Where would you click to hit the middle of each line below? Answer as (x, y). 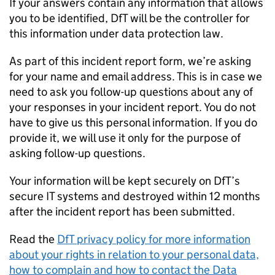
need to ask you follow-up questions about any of (131, 92)
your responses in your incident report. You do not (133, 107)
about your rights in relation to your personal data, (134, 254)
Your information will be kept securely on (111, 181)
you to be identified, (60, 18)
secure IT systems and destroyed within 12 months (135, 196)
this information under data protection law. (116, 33)
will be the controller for (189, 18)
